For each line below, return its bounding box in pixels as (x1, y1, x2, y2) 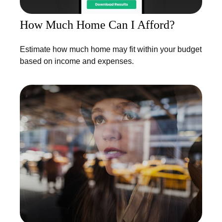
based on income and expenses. (20, 56, 134, 65)
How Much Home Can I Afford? (20, 18, 175, 31)
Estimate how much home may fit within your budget (20, 45, 202, 54)
